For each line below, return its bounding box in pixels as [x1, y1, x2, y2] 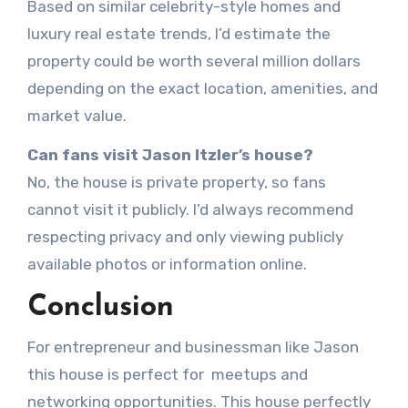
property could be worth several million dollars [26, 52, 361, 71]
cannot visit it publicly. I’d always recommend [26, 200, 353, 219]
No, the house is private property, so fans [26, 173, 37, 192]
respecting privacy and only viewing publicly [26, 228, 343, 247]
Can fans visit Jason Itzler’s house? [26, 146, 313, 165]
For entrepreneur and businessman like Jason [26, 337, 359, 356]
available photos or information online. [26, 255, 307, 274]
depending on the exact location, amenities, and [26, 79, 378, 98]
